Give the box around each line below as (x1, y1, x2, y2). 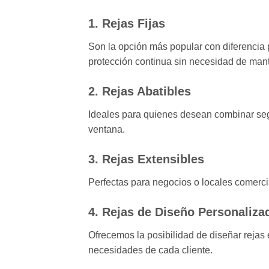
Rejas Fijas (102, 17, 165, 31)
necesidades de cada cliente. (88, 244, 213, 255)
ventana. (88, 124, 125, 135)
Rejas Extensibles (102, 152, 204, 166)
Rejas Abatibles (102, 85, 191, 98)
